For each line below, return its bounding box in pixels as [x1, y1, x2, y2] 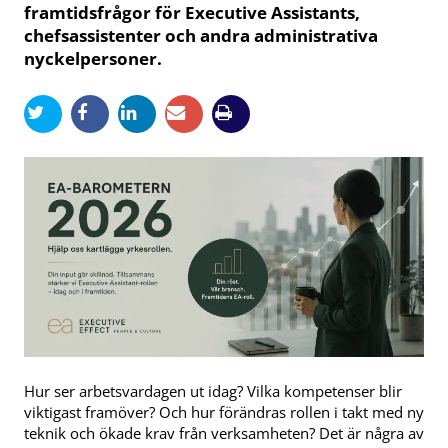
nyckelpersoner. [24, 46, 162, 70]
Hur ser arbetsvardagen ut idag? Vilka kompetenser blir [24, 380, 402, 401]
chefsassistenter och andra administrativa [24, 23, 378, 47]
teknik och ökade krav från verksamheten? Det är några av [24, 422, 424, 443]
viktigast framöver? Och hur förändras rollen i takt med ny [24, 401, 424, 422]
